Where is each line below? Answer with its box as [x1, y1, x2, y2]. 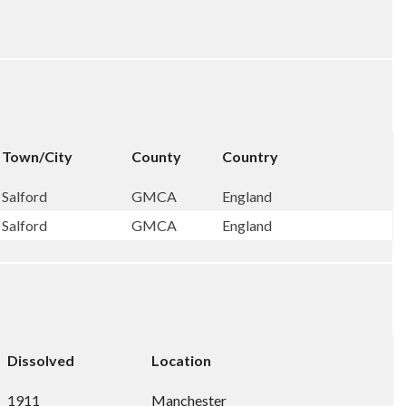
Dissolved [7, 352, 74, 369]
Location [151, 352, 211, 369]
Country [222, 148, 278, 165]
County [131, 148, 181, 165]
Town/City [2, 148, 72, 165]
